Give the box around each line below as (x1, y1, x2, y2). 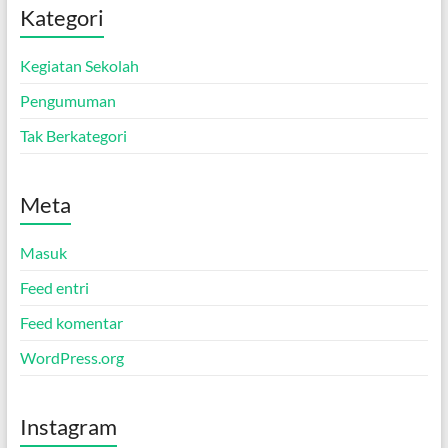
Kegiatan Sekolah (19, 55, 139, 75)
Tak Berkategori (19, 125, 127, 145)
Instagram (19, 412, 117, 440)
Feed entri (19, 277, 89, 297)
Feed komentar (19, 312, 123, 332)
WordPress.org (19, 347, 124, 367)
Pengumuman (19, 90, 116, 110)
